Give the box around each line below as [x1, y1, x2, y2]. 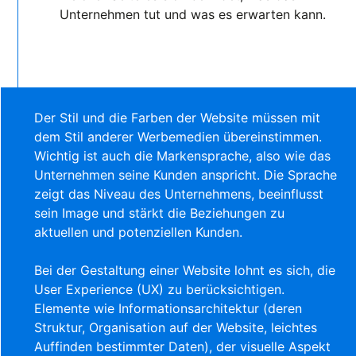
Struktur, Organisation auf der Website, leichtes [34, 319, 318, 335]
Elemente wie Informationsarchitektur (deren [34, 300, 303, 316]
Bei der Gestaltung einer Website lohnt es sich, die [34, 261, 336, 278]
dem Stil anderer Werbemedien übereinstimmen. [34, 128, 323, 145]
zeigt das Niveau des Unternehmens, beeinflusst [34, 185, 324, 202]
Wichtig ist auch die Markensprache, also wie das [34, 147, 331, 164]
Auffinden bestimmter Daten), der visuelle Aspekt [34, 338, 331, 354]
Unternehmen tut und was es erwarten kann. [60, 6, 327, 22]
